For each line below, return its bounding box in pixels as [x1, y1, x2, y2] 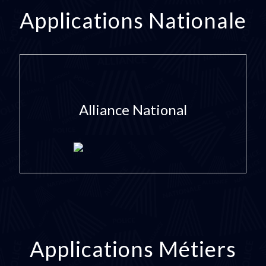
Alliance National [78, 101, 187, 119]
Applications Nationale [20, 7, 246, 33]
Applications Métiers [30, 236, 236, 262]
